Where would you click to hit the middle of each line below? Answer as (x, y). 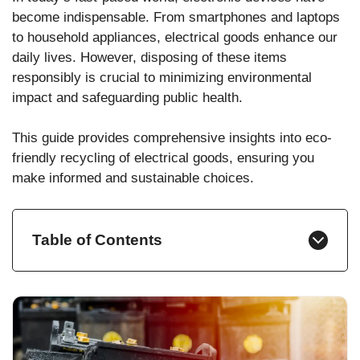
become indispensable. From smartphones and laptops (176, 17)
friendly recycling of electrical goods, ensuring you (163, 158)
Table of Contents (97, 239)
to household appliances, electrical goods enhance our (175, 37)
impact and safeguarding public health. (127, 97)
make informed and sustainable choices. (133, 178)
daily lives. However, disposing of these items (149, 57)
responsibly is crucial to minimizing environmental (162, 77)
